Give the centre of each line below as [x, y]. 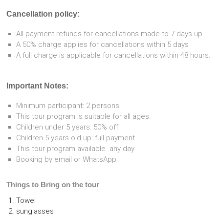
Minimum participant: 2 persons [68, 106]
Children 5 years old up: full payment [76, 138]
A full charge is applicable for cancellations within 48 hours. [114, 55]
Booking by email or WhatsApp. [67, 160]
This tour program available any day [76, 149]
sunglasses [35, 211]
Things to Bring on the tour [53, 185]
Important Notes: [38, 86]
